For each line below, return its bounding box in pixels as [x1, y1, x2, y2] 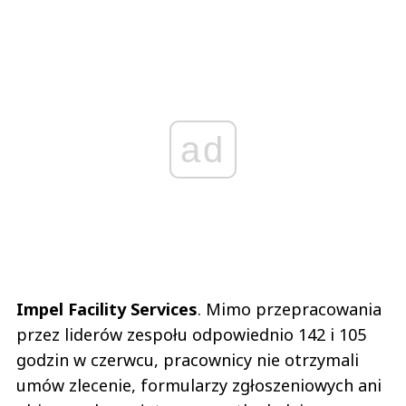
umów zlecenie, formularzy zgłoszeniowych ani [16, 374, 382, 397]
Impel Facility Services [16, 298, 198, 321]
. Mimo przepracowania [198, 298, 382, 321]
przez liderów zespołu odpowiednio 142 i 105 [16, 324, 366, 346]
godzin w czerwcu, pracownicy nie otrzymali [16, 349, 359, 372]
